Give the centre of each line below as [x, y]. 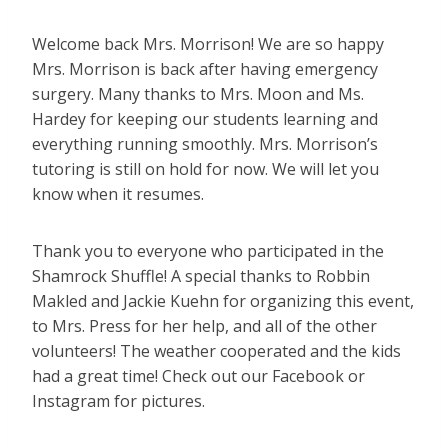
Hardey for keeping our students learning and [205, 119]
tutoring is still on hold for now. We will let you [205, 169]
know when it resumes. [118, 194]
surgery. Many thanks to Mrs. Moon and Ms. [198, 94]
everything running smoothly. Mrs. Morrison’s [205, 144]
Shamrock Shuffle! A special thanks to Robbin [201, 276]
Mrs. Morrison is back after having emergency [205, 69]
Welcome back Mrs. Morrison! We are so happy [208, 44]
